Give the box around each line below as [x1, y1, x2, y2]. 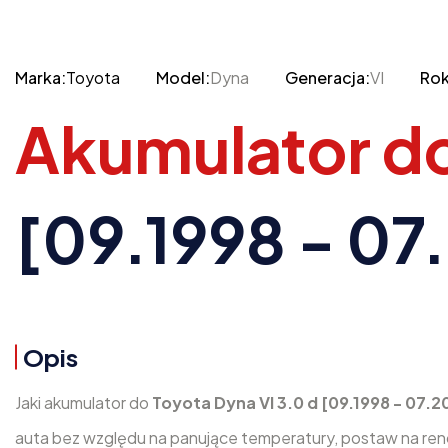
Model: [156, 67, 210, 88]
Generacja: [285, 67, 370, 88]
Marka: [15, 67, 66, 88]
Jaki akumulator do [15, 392, 152, 413]
